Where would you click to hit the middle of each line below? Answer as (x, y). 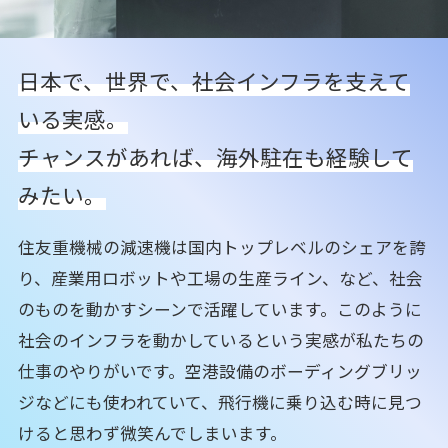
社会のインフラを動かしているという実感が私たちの (220, 340)
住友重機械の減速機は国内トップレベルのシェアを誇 (221, 247)
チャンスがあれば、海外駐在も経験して (215, 157)
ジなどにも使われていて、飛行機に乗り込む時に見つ (219, 402)
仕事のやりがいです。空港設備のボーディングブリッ (219, 371)
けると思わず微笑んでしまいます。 (152, 433)
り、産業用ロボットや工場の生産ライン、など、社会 (220, 278)
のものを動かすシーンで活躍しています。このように (219, 309)
